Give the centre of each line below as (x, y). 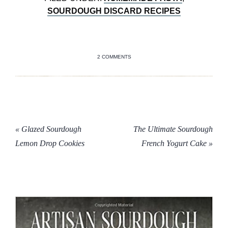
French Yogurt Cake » (177, 143)
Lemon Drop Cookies (50, 143)
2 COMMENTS (114, 56)
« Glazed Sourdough (48, 129)
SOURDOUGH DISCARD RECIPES (114, 11)
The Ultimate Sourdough (173, 129)
